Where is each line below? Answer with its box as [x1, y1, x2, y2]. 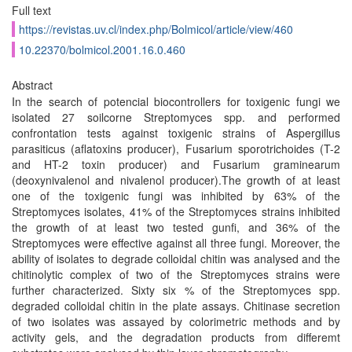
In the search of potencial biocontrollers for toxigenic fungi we [12, 93, 340, 109]
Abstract [12, 77, 53, 93]
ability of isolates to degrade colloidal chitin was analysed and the [12, 251, 340, 266]
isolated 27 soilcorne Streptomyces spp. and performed [12, 109, 340, 125]
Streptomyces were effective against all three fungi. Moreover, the [12, 235, 340, 251]
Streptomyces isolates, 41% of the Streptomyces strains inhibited [12, 203, 340, 219]
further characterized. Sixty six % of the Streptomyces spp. [12, 282, 340, 298]
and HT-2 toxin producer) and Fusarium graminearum [12, 156, 340, 172]
